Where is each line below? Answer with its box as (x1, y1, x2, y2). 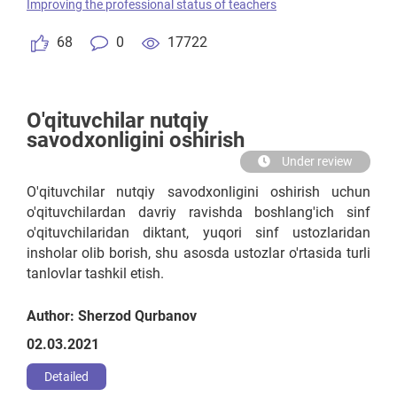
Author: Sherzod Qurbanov (27, 307, 197, 324)
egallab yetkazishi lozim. (27, 24, 181, 41)
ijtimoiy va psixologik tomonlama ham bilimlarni (27, 4, 370, 20)
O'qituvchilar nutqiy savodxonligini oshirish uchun (27, 183, 370, 200)
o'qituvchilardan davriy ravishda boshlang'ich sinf (27, 204, 370, 221)
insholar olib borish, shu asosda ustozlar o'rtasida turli (27, 245, 370, 261)
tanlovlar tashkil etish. (27, 265, 164, 282)
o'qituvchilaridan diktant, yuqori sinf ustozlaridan (27, 224, 370, 241)
